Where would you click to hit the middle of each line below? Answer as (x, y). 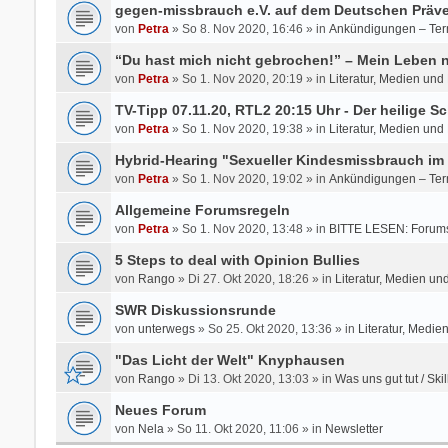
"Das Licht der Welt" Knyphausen (229, 359)
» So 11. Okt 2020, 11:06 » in (244, 428)
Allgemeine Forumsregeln (202, 209)
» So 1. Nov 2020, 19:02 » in (248, 178)
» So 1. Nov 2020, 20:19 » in (248, 78)
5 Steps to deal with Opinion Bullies (237, 259)
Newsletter (353, 428)
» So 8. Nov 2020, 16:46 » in (248, 28)
